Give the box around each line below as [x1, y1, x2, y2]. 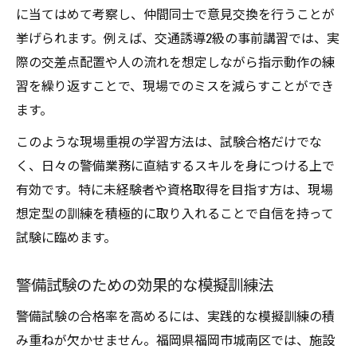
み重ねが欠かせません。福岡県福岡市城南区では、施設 [16, 330, 335, 349]
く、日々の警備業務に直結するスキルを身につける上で [16, 155, 335, 175]
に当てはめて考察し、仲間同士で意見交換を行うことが [16, 4, 335, 23]
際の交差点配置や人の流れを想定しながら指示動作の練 [16, 52, 335, 71]
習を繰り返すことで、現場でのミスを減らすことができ [16, 76, 334, 95]
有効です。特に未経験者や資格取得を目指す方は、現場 [16, 179, 333, 198]
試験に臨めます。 [16, 227, 116, 246]
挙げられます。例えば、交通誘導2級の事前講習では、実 [16, 28, 339, 47]
